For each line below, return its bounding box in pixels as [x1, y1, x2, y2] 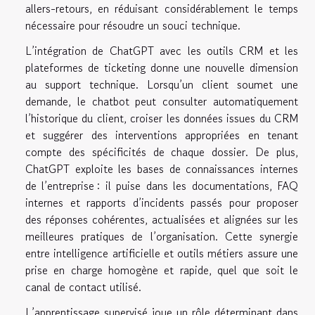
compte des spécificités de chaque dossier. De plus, [25, 143, 298, 161]
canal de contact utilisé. [25, 278, 141, 296]
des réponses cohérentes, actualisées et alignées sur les [25, 211, 298, 229]
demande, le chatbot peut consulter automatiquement [25, 93, 298, 110]
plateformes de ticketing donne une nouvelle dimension [25, 59, 298, 77]
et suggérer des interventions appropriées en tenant [25, 127, 298, 144]
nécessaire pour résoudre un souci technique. [25, 17, 240, 34]
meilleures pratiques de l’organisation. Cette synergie [25, 228, 298, 245]
